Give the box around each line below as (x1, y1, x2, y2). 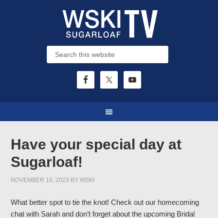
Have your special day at (11, 136, 182, 152)
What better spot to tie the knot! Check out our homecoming (11, 198, 200, 206)
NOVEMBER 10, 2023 (11, 177, 70, 183)
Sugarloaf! (11, 154, 83, 170)
